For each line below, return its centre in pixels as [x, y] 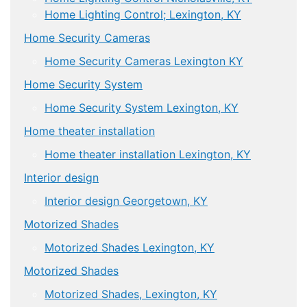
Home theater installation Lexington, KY [148, 154]
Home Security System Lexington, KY [142, 107]
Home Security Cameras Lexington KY [144, 61]
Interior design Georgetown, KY [126, 200]
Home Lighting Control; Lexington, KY [143, 14]
